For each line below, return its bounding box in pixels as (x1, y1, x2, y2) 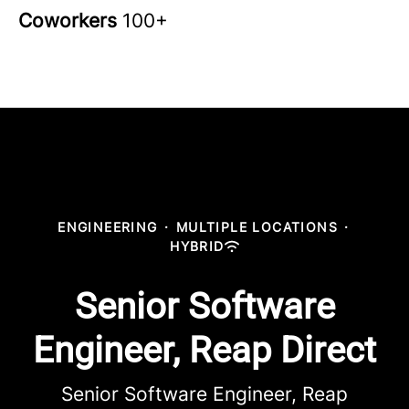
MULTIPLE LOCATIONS (175, 219, 338, 235)
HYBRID (170, 238, 225, 254)
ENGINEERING (58, 219, 158, 235)
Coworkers (18, 9, 122, 32)
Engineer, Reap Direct (33, 329, 376, 372)
